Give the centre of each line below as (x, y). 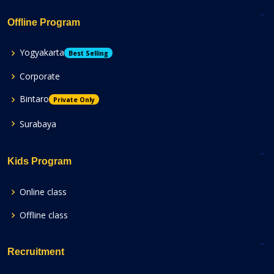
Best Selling (88, 53)
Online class (43, 191)
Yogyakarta (42, 52)
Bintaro (34, 98)
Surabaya (38, 124)
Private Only (74, 99)
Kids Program (39, 161)
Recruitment (36, 251)
